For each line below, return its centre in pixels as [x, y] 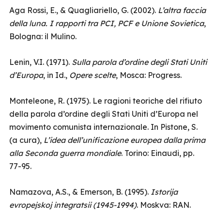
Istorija [164, 192]
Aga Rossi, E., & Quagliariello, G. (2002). [84, 10]
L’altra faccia [182, 10]
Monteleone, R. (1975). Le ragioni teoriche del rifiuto [106, 101]
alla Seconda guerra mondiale [65, 153]
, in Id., [56, 75]
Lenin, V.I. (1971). [40, 62]
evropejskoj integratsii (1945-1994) [73, 205]
